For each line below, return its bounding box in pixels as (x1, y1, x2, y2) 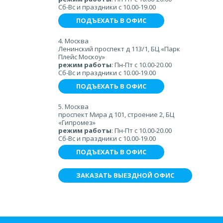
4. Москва (58, 36, 89, 45)
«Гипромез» (58, 118, 96, 127)
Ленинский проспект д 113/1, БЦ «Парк (58, 44, 180, 53)
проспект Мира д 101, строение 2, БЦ (58, 110, 174, 119)
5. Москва (58, 102, 89, 111)
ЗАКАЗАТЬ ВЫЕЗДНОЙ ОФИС (76, 171, 174, 180)
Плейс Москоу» (58, 52, 105, 61)
